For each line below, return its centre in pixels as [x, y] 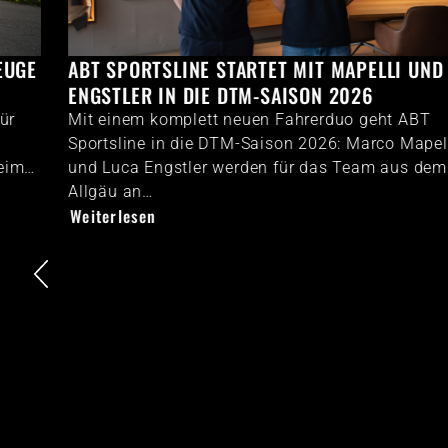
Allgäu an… [70, 191]
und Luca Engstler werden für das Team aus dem [216, 167]
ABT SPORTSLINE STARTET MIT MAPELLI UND [215, 68]
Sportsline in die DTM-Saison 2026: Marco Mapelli [222, 143]
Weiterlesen [72, 215]
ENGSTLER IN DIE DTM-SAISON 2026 [179, 94]
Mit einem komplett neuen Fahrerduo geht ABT [208, 119]
